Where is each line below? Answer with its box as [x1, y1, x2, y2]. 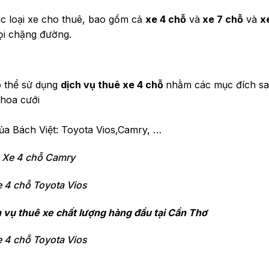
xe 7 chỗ [200, 13, 243, 26]
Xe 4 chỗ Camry [2, 151, 75, 163]
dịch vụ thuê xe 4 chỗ [61, 79, 166, 91]
